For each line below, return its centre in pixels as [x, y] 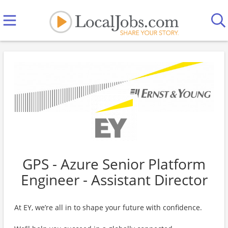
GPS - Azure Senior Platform [114, 164]
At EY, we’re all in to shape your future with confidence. [108, 207]
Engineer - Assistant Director [114, 180]
